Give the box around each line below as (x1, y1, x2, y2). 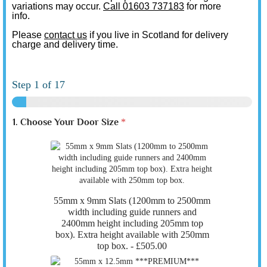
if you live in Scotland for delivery (87, 29, 228, 40)
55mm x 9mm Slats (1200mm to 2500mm (54, 195, 210, 206)
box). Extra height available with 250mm (55, 229, 209, 240)
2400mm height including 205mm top (61, 218, 203, 228)
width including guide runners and (67, 206, 197, 217)
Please (12, 29, 44, 40)
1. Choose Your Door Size (13, 116, 121, 128)
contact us (44, 29, 87, 40)
